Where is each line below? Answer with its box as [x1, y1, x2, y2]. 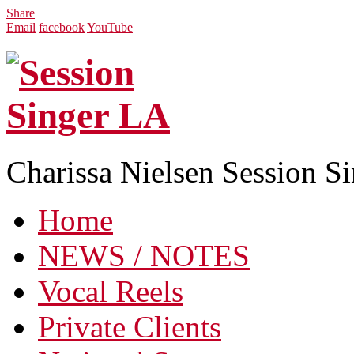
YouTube [87, 21, 133, 34]
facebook [39, 21, 85, 34]
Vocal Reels [38, 273, 183, 308]
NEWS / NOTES [38, 238, 250, 273]
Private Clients [38, 309, 221, 344]
